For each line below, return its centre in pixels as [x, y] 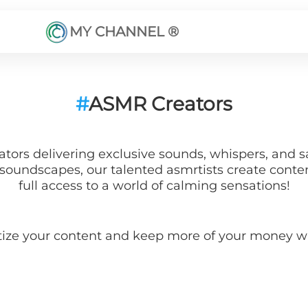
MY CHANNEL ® [124, 31]
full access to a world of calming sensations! [154, 186]
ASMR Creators [161, 104]
